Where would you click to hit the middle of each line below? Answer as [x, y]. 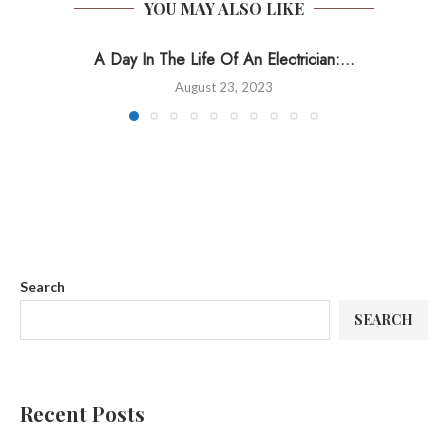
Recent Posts [82, 413]
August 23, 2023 [224, 87]
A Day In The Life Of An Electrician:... [224, 59]
